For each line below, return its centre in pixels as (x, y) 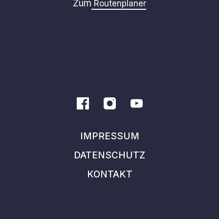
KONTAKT (109, 174)
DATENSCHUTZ (109, 155)
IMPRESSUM (109, 136)
